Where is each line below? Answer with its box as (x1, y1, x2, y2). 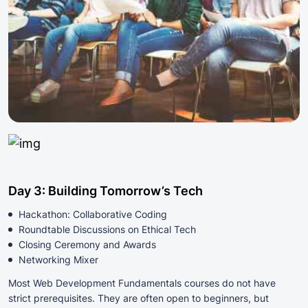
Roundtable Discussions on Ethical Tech (19, 223, 196, 236)
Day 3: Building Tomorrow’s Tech (8, 184, 203, 199)
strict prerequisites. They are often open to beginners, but (8, 292, 269, 305)
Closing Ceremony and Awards (19, 239, 156, 251)
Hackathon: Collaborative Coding (19, 208, 167, 221)
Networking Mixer (19, 254, 98, 266)
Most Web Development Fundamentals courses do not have (8, 277, 276, 289)
